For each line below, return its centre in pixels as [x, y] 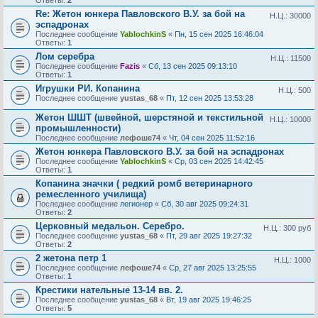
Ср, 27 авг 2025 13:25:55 [213, 268]
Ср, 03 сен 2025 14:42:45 [219, 161]
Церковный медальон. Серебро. [110, 226]
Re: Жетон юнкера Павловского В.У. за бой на [140, 14]
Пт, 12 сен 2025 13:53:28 [210, 98]
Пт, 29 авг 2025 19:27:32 [209, 236]
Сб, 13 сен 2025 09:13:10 [193, 66]
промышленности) [78, 128]
